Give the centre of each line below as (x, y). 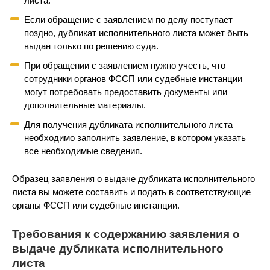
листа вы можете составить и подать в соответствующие (131, 192)
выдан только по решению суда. (91, 46)
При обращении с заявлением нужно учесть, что (125, 65)
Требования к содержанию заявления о (126, 234)
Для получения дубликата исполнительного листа (128, 124)
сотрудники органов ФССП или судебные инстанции (133, 79)
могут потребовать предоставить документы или (126, 92)
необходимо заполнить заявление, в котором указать (135, 138)
